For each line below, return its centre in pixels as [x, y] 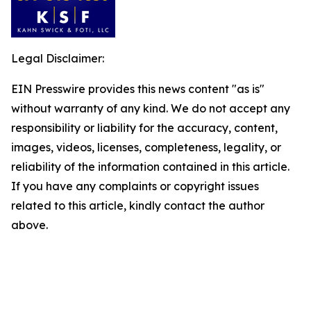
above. [30, 225]
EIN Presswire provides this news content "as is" [138, 89]
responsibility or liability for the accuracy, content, [144, 128]
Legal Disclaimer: [58, 58]
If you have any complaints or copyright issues [135, 186]
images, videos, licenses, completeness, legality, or [146, 147]
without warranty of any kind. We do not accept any [151, 108]
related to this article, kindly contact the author [138, 205]
